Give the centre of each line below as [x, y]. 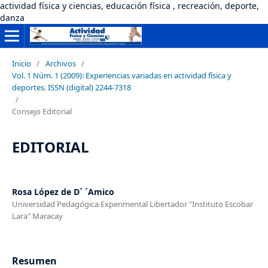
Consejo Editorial [42, 111]
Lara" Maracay [37, 216]
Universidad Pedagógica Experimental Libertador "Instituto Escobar [132, 204]
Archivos [60, 63]
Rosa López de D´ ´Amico [63, 191]
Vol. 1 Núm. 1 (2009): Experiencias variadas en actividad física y [121, 75]
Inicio [21, 63]
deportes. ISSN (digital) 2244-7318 [71, 87]
